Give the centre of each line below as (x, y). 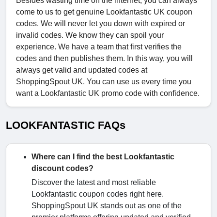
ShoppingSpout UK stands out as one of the (107, 205)
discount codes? (62, 168)
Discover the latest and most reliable (94, 182)
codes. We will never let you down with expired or (101, 23)
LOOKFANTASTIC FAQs (66, 125)
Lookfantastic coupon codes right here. (98, 194)
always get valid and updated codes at (82, 70)
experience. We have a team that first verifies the (99, 46)
